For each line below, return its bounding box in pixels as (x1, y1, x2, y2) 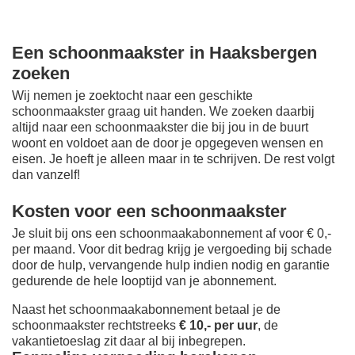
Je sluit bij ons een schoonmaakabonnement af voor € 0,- (12, 227, 331, 241)
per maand (12, 242, 72, 257)
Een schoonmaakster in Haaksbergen (12, 42, 317, 63)
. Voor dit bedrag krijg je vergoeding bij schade (72, 242, 332, 257)
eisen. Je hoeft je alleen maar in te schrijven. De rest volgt (12, 152, 334, 166)
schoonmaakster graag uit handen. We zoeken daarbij (12, 105, 315, 119)
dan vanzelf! (12, 168, 80, 182)
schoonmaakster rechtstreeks (12, 319, 179, 333)
